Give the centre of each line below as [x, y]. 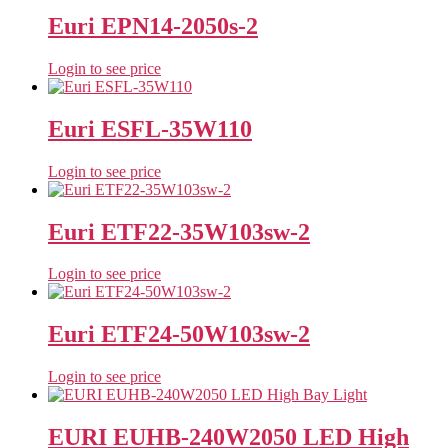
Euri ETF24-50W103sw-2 [179, 334]
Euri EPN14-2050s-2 [153, 25]
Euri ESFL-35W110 [150, 128]
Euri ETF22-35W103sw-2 [179, 231]
